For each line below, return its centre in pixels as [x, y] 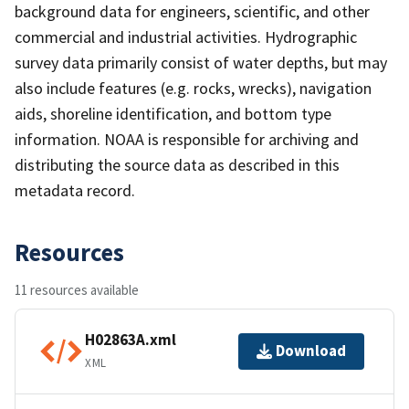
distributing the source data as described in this [177, 164]
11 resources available [77, 289]
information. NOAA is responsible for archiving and [187, 139]
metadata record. [75, 190]
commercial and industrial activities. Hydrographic [186, 37]
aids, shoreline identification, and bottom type [173, 113]
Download [311, 351]
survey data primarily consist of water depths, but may [201, 62]
